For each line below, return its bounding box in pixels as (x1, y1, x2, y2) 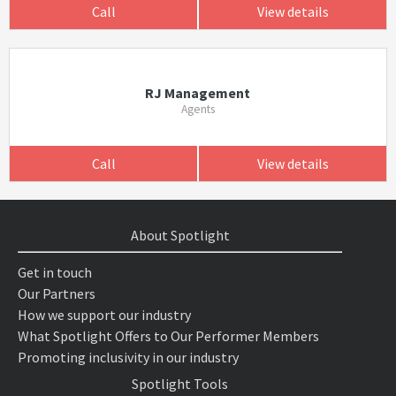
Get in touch (18, 263, 92, 281)
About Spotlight (130, 226, 230, 244)
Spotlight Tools (132, 375, 229, 392)
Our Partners (18, 285, 95, 302)
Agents (180, 102, 215, 117)
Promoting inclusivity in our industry (18, 348, 239, 366)
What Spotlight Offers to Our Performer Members (18, 327, 319, 345)
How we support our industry (18, 306, 191, 324)
